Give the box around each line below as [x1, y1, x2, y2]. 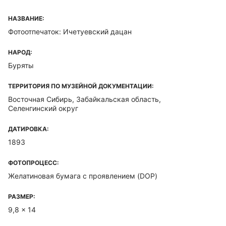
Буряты [8, 61, 34, 70]
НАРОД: [8, 48, 32, 56]
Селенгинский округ [8, 104, 78, 112]
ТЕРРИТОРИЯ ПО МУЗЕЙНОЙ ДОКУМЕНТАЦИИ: [8, 82, 154, 90]
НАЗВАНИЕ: [8, 15, 44, 22]
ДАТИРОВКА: [8, 125, 49, 133]
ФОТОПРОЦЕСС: [8, 159, 59, 166]
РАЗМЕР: [8, 193, 35, 200]
